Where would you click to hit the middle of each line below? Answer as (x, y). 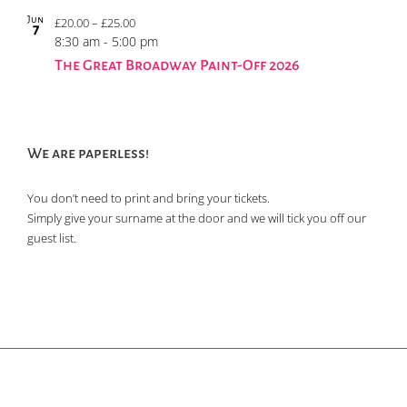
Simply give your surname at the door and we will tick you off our (197, 218)
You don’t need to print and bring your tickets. (149, 198)
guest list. (52, 238)
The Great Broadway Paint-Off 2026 (177, 65)
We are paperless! (88, 153)
